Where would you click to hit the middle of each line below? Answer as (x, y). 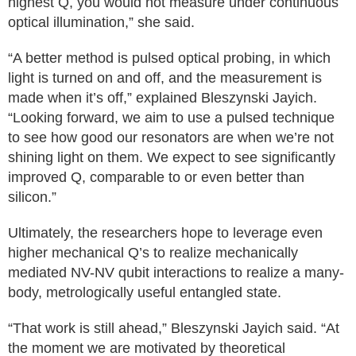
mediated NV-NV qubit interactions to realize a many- (176, 273)
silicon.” (32, 197)
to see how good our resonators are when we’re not (171, 137)
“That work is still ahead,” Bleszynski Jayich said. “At (174, 328)
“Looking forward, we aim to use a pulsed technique (171, 118)
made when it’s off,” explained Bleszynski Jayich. (163, 98)
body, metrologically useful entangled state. (145, 292)
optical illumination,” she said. (101, 22)
